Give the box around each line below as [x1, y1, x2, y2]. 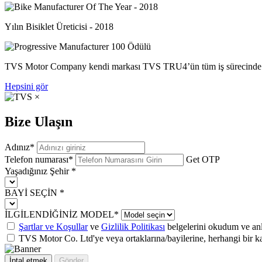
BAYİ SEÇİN [5, 187, 60, 198]
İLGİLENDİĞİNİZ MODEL [5, 209, 114, 219]
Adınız [5, 142, 30, 152]
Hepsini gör [5, 81, 48, 92]
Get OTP [186, 154, 220, 164]
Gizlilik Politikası [101, 221, 165, 232]
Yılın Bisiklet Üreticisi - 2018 [5, 22, 113, 32]
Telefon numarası [5, 154, 68, 164]
